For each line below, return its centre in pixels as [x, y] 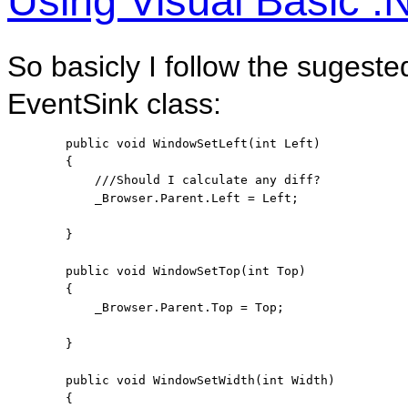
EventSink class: [114, 103]
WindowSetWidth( [204, 380]
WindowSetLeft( [200, 143]
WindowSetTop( [197, 270]
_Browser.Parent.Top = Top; [146, 307]
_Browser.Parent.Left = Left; [153, 198]
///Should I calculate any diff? [208, 179]
